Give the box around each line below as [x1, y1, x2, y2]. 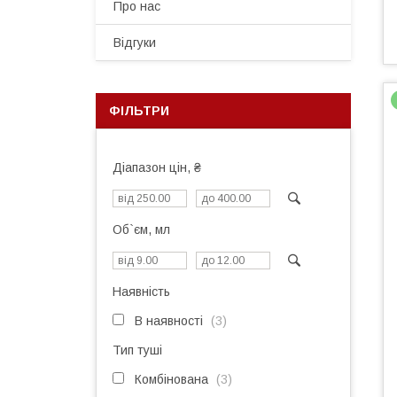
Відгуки [113, 35, 156, 50]
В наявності [135, 314, 203, 328]
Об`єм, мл [113, 222, 170, 237]
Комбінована [135, 372, 208, 386]
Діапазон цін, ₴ [113, 160, 201, 175]
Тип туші [113, 343, 162, 357]
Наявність [113, 284, 170, 299]
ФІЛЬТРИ [109, 104, 169, 118]
